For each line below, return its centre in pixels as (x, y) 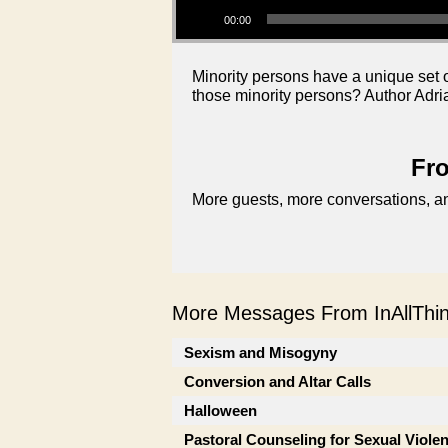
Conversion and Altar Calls (277, 381)
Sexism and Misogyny (260, 352)
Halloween (220, 410)
